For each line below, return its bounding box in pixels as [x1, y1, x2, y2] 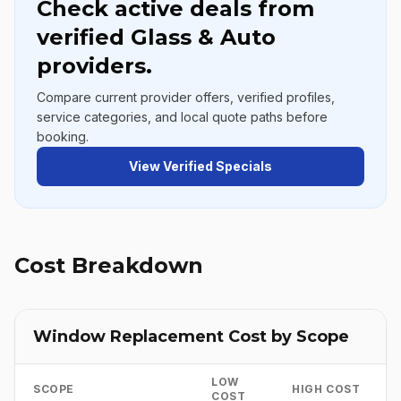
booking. [37, 129, 89, 144]
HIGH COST [292, 382, 361, 396]
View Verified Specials [129, 158, 272, 174]
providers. [37, 53, 152, 79]
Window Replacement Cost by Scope [33, 327, 349, 346]
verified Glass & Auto [37, 24, 276, 50]
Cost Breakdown [14, 252, 203, 278]
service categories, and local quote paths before [37, 109, 328, 124]
